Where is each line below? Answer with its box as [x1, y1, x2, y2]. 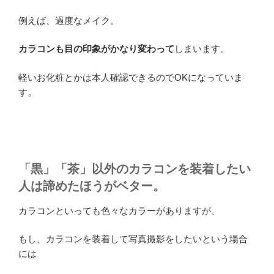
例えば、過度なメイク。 [18, 15, 119, 26]
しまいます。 [174, 43, 229, 54]
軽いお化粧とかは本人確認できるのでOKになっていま [18, 72, 243, 83]
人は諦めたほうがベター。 [18, 179, 165, 193]
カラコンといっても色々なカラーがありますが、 [18, 205, 220, 216]
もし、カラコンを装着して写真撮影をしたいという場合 [18, 234, 248, 245]
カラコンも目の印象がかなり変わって [18, 43, 174, 54]
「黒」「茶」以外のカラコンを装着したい [18, 161, 251, 176]
